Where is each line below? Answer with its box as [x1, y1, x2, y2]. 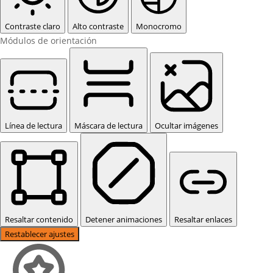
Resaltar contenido [5, 214, 73, 225]
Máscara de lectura [74, 120, 143, 132]
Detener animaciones [85, 214, 162, 225]
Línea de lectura [5, 120, 62, 132]
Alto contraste [73, 21, 124, 32]
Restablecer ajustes [5, 229, 74, 240]
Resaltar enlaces [174, 214, 232, 225]
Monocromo [136, 21, 182, 32]
